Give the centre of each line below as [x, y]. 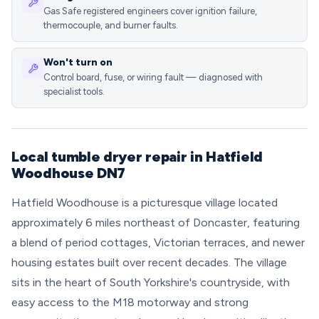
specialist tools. [74, 91]
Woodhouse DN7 [69, 173]
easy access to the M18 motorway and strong [130, 302]
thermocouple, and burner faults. [111, 25]
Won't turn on [78, 62]
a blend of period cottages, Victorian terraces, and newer [158, 242]
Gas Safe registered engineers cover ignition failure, [150, 11]
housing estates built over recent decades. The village [149, 262]
